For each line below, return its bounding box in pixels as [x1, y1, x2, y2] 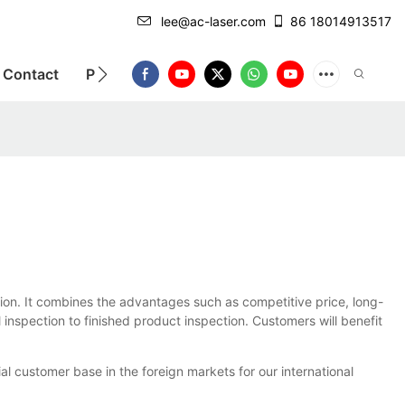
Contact [3, 64, 59, 83]
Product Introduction [86, 64, 231, 83]
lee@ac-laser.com [161, 13, 266, 29]
